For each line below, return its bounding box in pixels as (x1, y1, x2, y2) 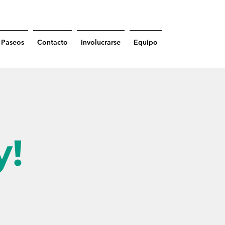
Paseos (1, 38, 24, 47)
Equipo (134, 38, 158, 47)
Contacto (37, 38, 68, 47)
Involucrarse (81, 38, 121, 47)
